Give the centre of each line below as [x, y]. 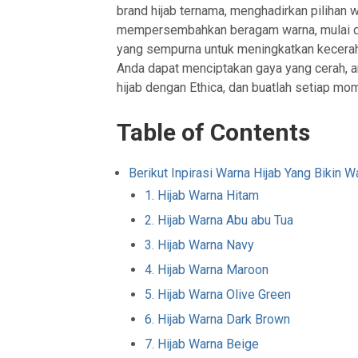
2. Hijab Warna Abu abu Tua [219, 220]
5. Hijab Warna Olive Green [218, 294]
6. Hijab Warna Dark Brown [218, 319]
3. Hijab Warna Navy [200, 245]
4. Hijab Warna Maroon [207, 269]
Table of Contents [214, 132]
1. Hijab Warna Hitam [202, 195]
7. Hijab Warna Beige [202, 344]
